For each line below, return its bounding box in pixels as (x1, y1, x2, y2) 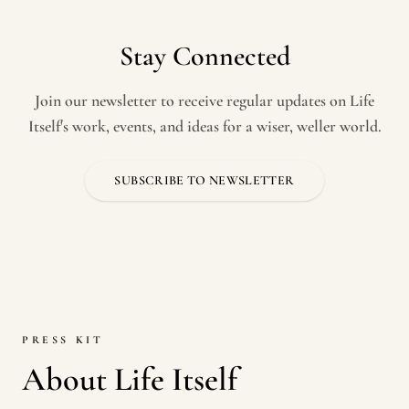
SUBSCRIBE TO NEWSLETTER (114, 173, 295, 188)
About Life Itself (22, 360, 237, 399)
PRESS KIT (22, 333, 104, 346)
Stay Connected (119, 39, 290, 73)
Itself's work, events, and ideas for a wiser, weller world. (27, 116, 382, 136)
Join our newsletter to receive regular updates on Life (35, 90, 374, 110)
